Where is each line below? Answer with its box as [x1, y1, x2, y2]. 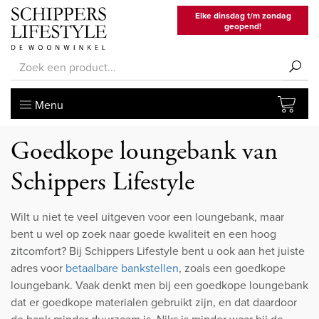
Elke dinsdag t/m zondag [194, 9, 291, 22]
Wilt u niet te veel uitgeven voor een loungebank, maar [11, 209, 284, 226]
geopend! [224, 20, 261, 33]
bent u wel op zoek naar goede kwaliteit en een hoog [11, 226, 276, 243]
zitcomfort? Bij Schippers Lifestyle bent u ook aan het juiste [11, 243, 305, 260]
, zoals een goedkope [179, 260, 286, 277]
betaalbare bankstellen [66, 260, 179, 277]
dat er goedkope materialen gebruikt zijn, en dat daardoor [11, 294, 297, 311]
